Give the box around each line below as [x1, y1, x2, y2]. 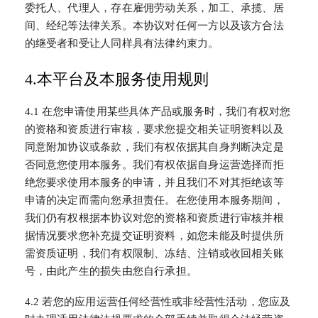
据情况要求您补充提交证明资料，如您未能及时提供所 [24, 230, 284, 242]
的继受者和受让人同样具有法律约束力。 [24, 38, 219, 50]
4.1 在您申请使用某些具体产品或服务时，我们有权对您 [24, 106, 291, 118]
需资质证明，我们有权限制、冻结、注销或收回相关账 [24, 248, 284, 260]
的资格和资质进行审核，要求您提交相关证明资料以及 [24, 124, 284, 136]
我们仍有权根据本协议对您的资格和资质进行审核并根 [24, 212, 284, 224]
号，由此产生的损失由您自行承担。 [24, 265, 198, 278]
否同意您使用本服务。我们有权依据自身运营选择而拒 [24, 159, 284, 171]
